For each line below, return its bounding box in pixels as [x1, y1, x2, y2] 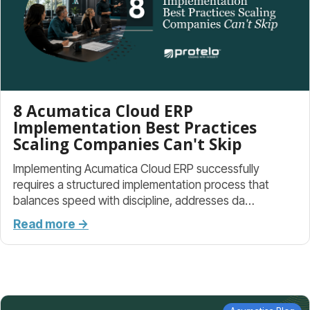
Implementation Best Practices [13, 117, 257, 139]
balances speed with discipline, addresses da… [13, 193, 255, 208]
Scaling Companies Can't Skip [13, 134, 241, 156]
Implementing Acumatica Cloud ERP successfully [13, 161, 259, 176]
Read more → [13, 217, 89, 232]
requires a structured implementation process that [13, 177, 269, 192]
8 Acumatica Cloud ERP [13, 100, 193, 122]
